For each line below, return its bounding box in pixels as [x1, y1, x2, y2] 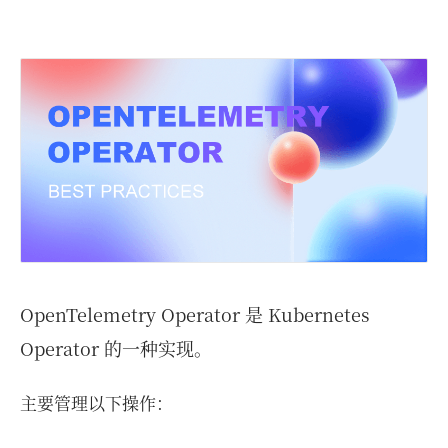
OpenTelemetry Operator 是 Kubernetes [20, 301, 370, 327]
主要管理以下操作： [20, 390, 173, 415]
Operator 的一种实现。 [20, 335, 212, 361]
